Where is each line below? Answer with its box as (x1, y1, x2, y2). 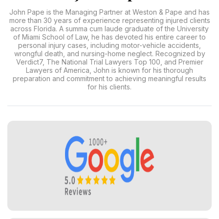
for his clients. (88, 83, 131, 91)
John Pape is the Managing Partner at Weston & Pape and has (9, 8, 210, 16)
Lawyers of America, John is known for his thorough (26, 66, 193, 74)
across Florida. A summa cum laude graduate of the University (10, 24, 209, 33)
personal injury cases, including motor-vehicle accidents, (18, 41, 201, 49)
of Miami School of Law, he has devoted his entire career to (13, 33, 206, 41)
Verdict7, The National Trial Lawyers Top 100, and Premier (16, 58, 203, 66)
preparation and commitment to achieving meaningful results (13, 74, 206, 83)
